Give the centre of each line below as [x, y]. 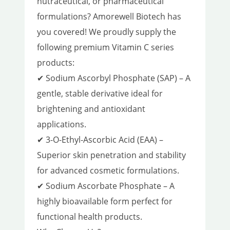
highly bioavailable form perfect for [105, 202]
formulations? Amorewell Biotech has [109, 17]
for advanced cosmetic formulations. [108, 171]
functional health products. [90, 217]
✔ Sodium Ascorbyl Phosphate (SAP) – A [114, 78]
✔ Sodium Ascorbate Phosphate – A [106, 186]
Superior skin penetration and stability [111, 155]
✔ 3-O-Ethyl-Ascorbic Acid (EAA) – [100, 140]
